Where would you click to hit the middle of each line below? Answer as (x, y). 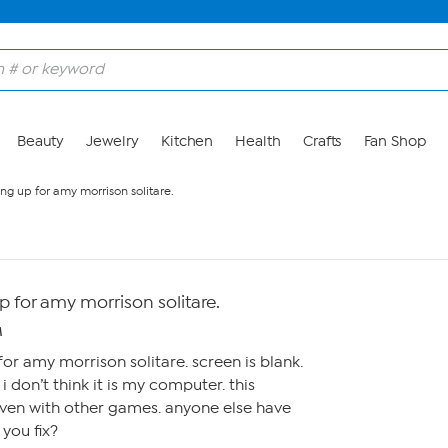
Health (258, 141)
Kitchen (187, 141)
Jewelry (112, 141)
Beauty (40, 141)
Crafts (322, 141)
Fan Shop (394, 141)
